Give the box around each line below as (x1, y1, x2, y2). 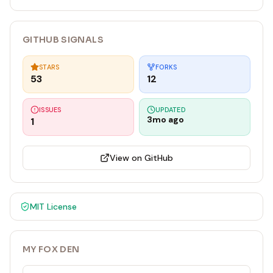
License (44, 201, 77, 212)
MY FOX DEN (23, 244, 80, 255)
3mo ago (147, 114, 184, 125)
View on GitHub (110, 152, 173, 163)
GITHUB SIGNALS (23, 34, 104, 45)
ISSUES (39, 105, 62, 114)
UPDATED (155, 105, 186, 114)
